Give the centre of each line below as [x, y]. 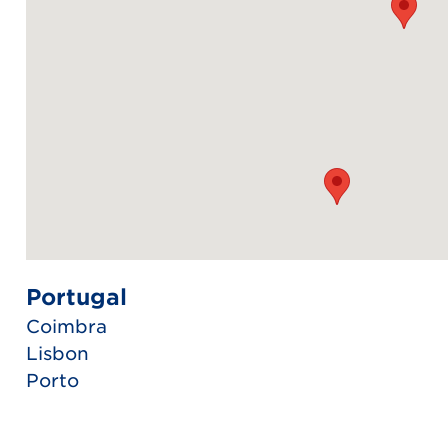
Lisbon [57, 353]
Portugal [76, 296]
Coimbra [66, 326]
